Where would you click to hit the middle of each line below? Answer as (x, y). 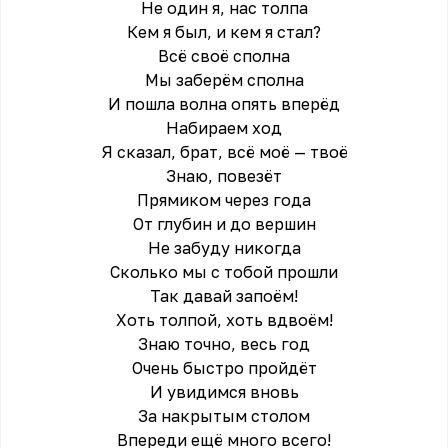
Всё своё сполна (224, 56)
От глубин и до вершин (224, 224)
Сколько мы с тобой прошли (224, 272)
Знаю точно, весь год (224, 344)
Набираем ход (224, 128)
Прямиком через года (224, 200)
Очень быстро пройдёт (224, 368)
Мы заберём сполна (224, 80)
